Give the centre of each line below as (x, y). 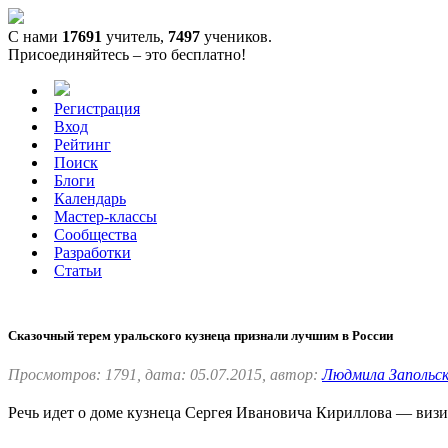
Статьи (78, 270)
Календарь (90, 198)
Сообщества (95, 234)
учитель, (135, 36)
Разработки (92, 252)
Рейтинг (82, 144)
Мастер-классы (105, 216)
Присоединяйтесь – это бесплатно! (127, 54)
